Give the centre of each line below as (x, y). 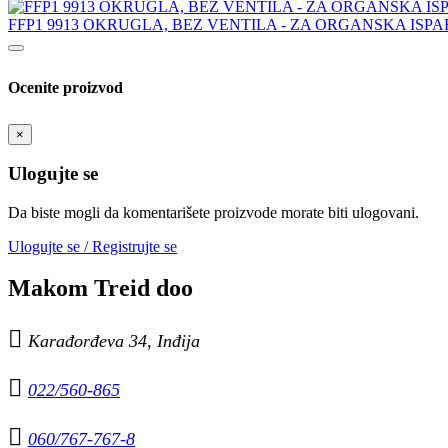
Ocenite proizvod (65, 87)
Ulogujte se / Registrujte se (92, 247)
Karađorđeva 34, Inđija (114, 340)
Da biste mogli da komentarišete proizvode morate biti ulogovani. (213, 213)
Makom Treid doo (100, 287)
